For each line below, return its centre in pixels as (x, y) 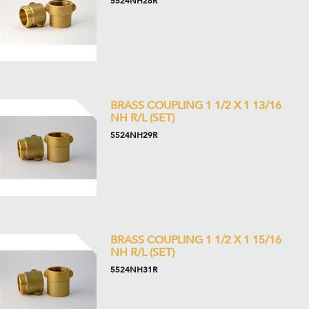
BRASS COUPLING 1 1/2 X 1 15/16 (196, 240)
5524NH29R (134, 135)
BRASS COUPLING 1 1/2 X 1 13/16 (196, 106)
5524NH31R (134, 270)
